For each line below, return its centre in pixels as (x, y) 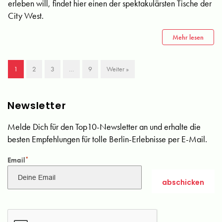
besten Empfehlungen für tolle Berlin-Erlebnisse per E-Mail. (107, 139)
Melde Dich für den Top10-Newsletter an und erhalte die (104, 127)
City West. (26, 16)
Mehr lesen (188, 37)
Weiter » (118, 69)
